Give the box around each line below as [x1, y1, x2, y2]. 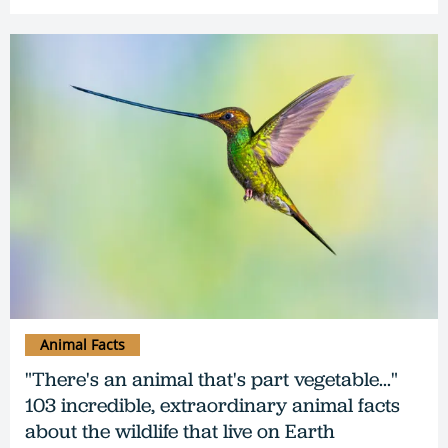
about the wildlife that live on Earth [25, 417, 335, 444]
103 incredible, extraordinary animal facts [25, 391, 400, 418]
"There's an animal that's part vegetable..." [25, 365, 398, 392]
